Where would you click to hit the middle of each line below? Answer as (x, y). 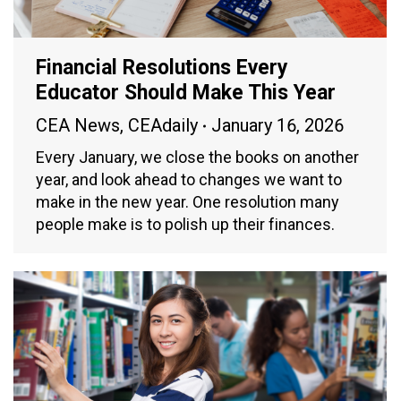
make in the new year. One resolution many (188, 202)
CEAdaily (163, 126)
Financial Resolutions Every (162, 68)
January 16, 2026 (277, 126)
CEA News (78, 126)
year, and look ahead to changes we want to (189, 180)
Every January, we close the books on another (197, 158)
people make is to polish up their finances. (185, 225)
